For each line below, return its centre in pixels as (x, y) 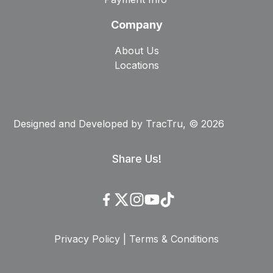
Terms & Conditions (174, 239)
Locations (136, 65)
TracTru (165, 124)
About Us (136, 51)
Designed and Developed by (80, 124)
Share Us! (136, 159)
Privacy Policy (87, 239)
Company (136, 25)
